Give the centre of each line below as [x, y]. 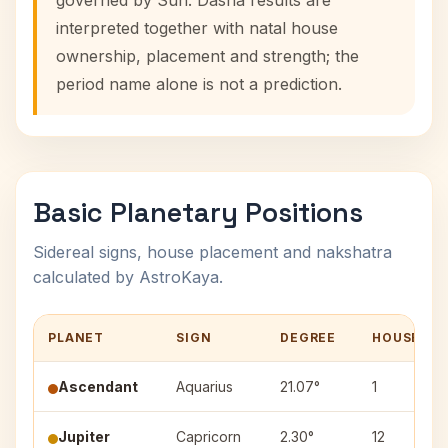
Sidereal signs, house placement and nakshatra [212, 252]
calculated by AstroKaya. [128, 277]
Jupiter [84, 436]
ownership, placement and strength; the [207, 56]
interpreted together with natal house [197, 28]
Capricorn [208, 436]
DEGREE [308, 337]
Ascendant [98, 386]
